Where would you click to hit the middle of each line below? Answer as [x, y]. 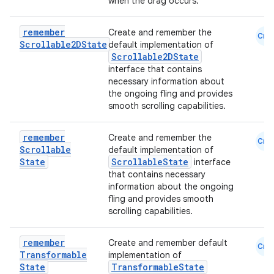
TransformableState [158, 267]
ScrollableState [150, 162]
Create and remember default [168, 243]
